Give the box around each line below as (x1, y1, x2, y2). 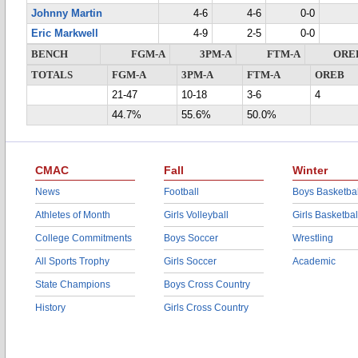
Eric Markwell (31, 28, 98, 39)
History (35, 302, 66, 313)
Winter (292, 164, 328, 177)
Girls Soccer (164, 256, 217, 267)
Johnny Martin (31, 8, 102, 19)
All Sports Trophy (35, 256, 109, 267)
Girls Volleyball (164, 209, 229, 221)
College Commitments (35, 233, 132, 244)
